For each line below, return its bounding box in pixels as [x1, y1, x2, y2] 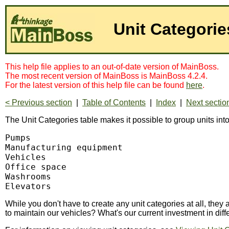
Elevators [5, 181, 51, 191]
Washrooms [5, 172, 51, 181]
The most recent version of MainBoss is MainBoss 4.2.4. [5, 72, 208, 80]
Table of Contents [82, 98, 146, 107]
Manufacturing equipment [5, 143, 123, 152]
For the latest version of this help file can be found [5, 81, 186, 89]
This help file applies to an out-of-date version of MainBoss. [5, 62, 219, 71]
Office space [5, 162, 66, 172]
